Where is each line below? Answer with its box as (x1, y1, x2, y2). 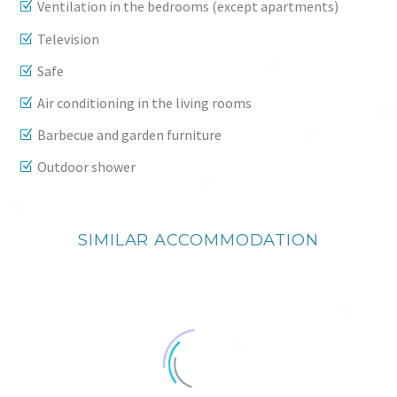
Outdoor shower (37, 158, 136, 176)
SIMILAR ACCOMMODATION (78, 230, 319, 251)
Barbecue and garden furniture (37, 126, 222, 144)
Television (37, 29, 99, 48)
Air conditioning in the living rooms (37, 94, 252, 113)
